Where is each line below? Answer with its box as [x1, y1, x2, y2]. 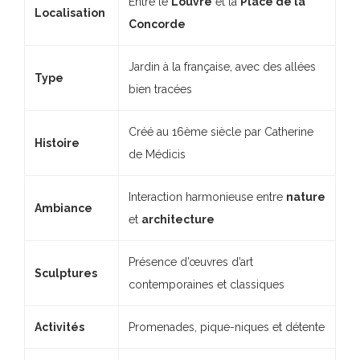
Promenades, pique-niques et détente [129, 320, 325, 333]
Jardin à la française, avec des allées [129, 59, 316, 73]
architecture [141, 212, 215, 226]
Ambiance [35, 201, 92, 215]
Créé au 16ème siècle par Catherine [129, 125, 313, 138]
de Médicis [129, 147, 186, 161]
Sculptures [35, 266, 97, 280]
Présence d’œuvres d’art [129, 255, 253, 268]
